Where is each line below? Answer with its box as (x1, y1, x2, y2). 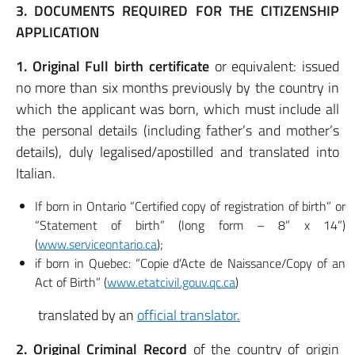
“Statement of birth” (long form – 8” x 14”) (35, 216, 345, 235)
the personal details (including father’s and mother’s (16, 120, 339, 141)
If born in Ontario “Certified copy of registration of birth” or (35, 197, 345, 216)
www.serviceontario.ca (38, 235, 157, 254)
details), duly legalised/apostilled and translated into (16, 141, 339, 162)
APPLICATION (16, 21, 99, 43)
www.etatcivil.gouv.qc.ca (107, 273, 235, 292)
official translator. (137, 304, 240, 326)
